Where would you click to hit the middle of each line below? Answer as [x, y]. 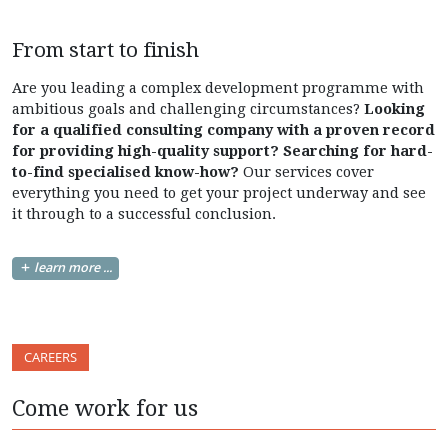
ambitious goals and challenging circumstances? [188, 108]
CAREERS [50, 356]
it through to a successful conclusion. [144, 213]
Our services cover [308, 171]
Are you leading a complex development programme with [218, 87]
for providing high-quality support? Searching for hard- [222, 150]
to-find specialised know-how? [127, 171]
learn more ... [72, 268]
